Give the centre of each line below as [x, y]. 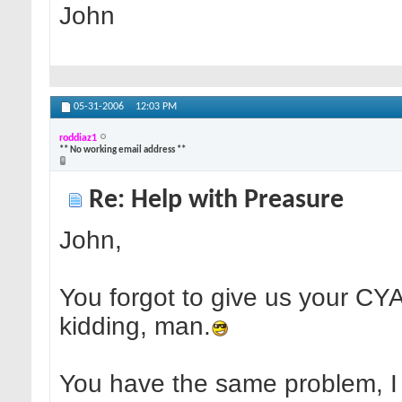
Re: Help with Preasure [213, 201]
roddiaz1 [78, 138]
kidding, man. [135, 327]
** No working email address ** [122, 150]
